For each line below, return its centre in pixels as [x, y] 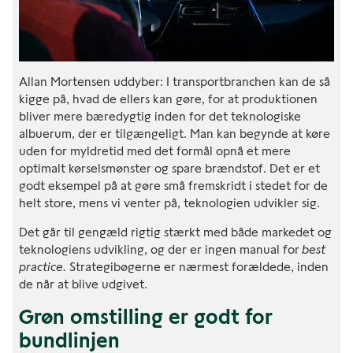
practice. [44, 266]
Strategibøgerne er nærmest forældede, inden [199, 266]
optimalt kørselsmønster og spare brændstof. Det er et [169, 168]
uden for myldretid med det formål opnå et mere [155, 150]
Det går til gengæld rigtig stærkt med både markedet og [175, 232]
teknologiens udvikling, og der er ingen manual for [159, 249]
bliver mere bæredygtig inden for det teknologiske [160, 116]
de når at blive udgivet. [83, 284]
